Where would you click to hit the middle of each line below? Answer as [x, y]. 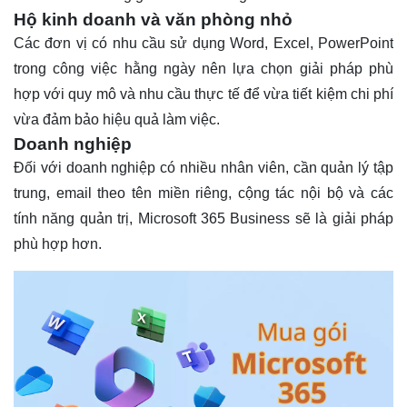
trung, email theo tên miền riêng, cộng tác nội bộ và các [203, 194]
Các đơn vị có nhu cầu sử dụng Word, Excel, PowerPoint [203, 44]
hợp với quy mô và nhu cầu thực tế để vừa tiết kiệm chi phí [203, 94]
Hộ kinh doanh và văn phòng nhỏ [153, 20]
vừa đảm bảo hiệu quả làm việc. [117, 120]
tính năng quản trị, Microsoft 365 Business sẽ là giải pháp [203, 219]
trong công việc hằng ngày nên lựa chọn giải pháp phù [203, 69]
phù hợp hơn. [58, 244]
